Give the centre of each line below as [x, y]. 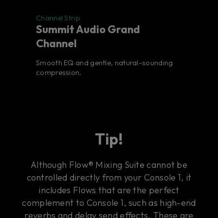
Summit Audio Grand [88, 29]
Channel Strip [58, 18]
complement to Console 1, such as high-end [109, 203]
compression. [59, 73]
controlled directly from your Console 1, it [109, 178]
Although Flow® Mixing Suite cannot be [109, 165]
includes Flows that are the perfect [109, 190]
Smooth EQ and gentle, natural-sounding [105, 63]
